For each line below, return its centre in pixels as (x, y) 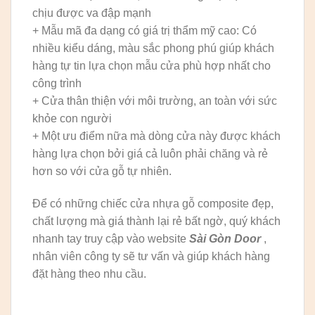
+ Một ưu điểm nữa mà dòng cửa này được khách (156, 136)
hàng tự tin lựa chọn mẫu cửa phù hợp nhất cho (152, 65)
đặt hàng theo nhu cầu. (89, 274)
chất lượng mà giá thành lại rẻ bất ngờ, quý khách (156, 221)
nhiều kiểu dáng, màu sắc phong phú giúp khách (153, 48)
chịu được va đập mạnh (92, 13)
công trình (57, 83)
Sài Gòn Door (225, 238)
